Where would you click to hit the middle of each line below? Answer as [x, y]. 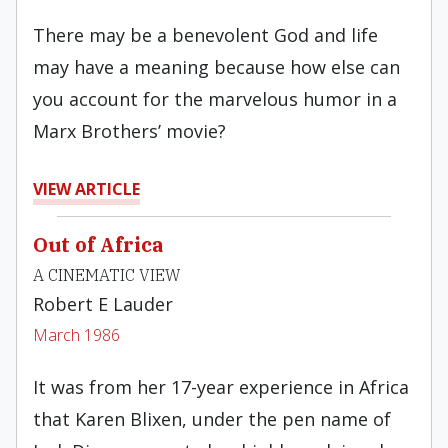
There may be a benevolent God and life [205, 35]
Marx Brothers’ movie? [129, 131]
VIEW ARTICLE [86, 189]
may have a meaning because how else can [216, 67]
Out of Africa [98, 244]
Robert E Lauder [103, 304]
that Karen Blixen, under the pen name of [212, 419]
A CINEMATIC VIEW [107, 275]
